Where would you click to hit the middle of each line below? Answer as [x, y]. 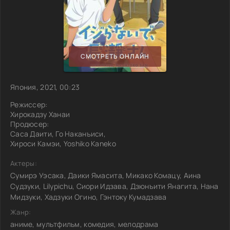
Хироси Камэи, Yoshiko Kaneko [63, 143]
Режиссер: [29, 104]
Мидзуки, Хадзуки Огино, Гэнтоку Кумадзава [89, 197]
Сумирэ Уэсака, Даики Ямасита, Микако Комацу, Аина [106, 175]
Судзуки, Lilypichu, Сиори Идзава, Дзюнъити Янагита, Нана [114, 186]
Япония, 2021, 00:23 [45, 87]
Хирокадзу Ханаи [40, 114]
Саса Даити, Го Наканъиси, [58, 133]
